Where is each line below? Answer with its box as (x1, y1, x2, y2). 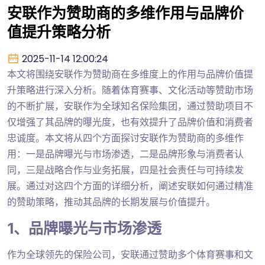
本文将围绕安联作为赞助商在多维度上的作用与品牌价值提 (7, 67, 253, 82)
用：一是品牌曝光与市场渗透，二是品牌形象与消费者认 (7, 147, 244, 161)
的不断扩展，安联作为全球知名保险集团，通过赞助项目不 (7, 99, 253, 114)
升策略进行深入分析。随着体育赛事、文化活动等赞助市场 (7, 83, 253, 98)
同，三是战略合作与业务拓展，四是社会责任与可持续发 (7, 163, 244, 177)
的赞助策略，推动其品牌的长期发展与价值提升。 (7, 195, 215, 209)
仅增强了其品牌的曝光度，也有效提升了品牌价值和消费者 (7, 115, 253, 130)
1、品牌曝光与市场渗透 (7, 219, 161, 238)
